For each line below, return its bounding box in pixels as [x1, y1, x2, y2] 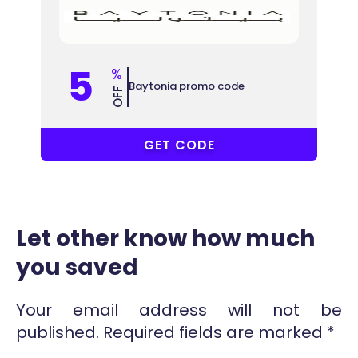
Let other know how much [16, 222, 315, 254]
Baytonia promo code [129, 78, 245, 93]
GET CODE [144, 135, 216, 154]
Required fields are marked [99, 320, 327, 344]
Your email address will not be [16, 298, 342, 321]
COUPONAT [210, 133, 307, 156]
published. [16, 320, 99, 344]
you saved [16, 251, 138, 283]
